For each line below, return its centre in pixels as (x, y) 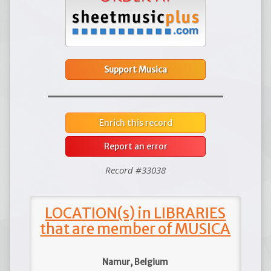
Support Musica (135, 69)
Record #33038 (135, 170)
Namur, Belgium (135, 262)
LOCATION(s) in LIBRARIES (135, 213)
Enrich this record (135, 122)
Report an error (135, 146)
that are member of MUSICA (135, 229)
